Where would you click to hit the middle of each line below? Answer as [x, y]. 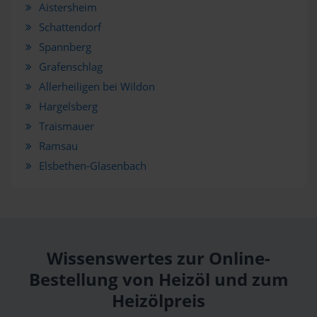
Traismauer [66, 126]
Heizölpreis [158, 301]
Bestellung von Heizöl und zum [158, 280]
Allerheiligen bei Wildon [97, 86]
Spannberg [65, 47]
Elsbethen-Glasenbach [92, 166]
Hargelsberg [68, 106]
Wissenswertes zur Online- [158, 259]
